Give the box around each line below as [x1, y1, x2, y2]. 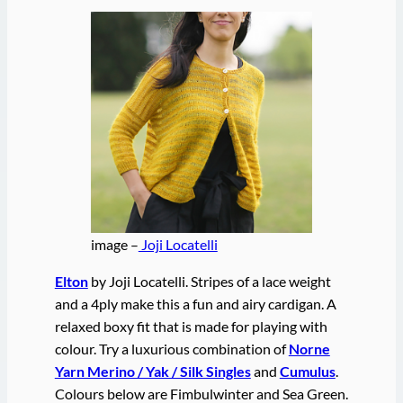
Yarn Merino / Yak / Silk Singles [54, 363, 251, 381]
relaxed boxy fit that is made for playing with [54, 318, 327, 336]
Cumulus [279, 363, 336, 381]
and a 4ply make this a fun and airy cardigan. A [54, 295, 336, 313]
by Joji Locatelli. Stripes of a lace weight [87, 273, 331, 291]
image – [90, 235, 139, 253]
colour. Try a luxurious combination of [54, 340, 289, 358]
